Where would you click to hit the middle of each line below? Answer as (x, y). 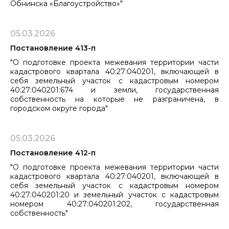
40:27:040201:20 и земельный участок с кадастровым (114, 194)
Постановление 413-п (53, 48)
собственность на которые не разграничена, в (114, 99)
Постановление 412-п (53, 153)
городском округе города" (59, 108)
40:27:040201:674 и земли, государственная (114, 90)
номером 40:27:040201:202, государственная (114, 204)
